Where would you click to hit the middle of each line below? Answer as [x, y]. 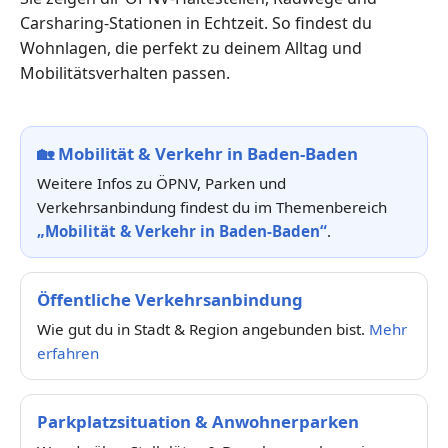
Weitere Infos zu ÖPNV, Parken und [161, 182]
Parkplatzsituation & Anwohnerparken [198, 421]
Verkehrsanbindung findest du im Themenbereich [212, 206]
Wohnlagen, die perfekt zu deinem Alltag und [191, 47]
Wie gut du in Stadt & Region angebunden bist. [203, 328]
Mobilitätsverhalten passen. [125, 72]
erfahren [68, 352]
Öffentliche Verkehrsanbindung [170, 299]
